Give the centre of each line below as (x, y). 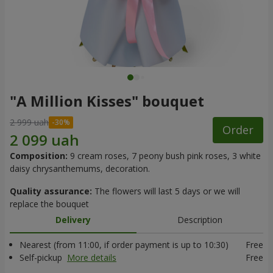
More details (92, 257)
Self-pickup (42, 257)
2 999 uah (29, 122)
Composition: (39, 156)
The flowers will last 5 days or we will (166, 191)
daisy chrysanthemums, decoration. (80, 168)
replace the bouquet (49, 204)
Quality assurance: (51, 191)
